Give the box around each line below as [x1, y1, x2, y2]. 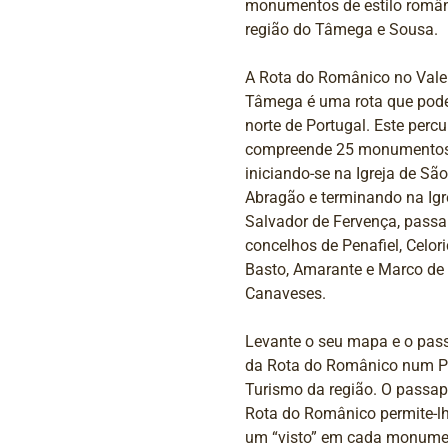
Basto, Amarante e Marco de [245, 259, 444, 279]
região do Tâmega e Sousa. [245, 19, 438, 39]
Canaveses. [245, 283, 326, 303]
